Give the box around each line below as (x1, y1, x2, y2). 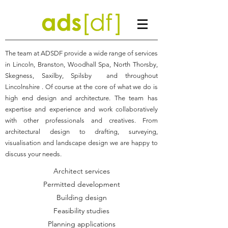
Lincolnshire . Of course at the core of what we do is (5, 83, 158, 91)
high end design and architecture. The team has (5, 94, 158, 102)
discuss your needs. (5, 150, 62, 158)
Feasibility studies (53, 206, 109, 215)
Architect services (53, 166, 110, 176)
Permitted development (43, 180, 120, 189)
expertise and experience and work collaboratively (5, 105, 158, 113)
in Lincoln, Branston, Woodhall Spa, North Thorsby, (5, 61, 158, 68)
